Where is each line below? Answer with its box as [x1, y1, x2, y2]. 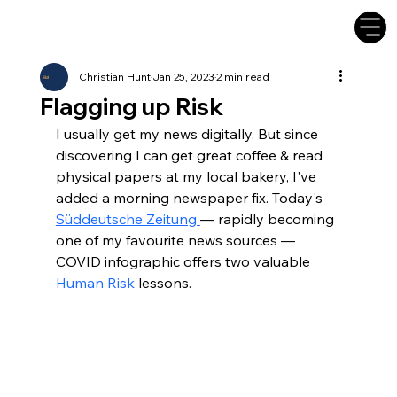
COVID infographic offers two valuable [55, 253, 314, 270]
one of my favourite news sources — [55, 231, 299, 249]
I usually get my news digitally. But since [55, 125, 322, 143]
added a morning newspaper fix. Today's [55, 189, 326, 206]
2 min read [215, 70, 269, 83]
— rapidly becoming [199, 210, 338, 228]
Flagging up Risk [39, 92, 223, 121]
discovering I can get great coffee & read [55, 146, 326, 164]
